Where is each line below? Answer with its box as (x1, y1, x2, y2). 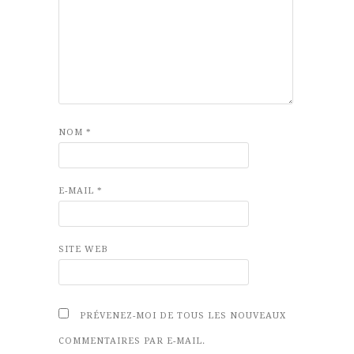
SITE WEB (58, 243, 108, 254)
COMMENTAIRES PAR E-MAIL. (58, 335, 205, 346)
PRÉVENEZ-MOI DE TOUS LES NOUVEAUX (80, 310, 286, 321)
